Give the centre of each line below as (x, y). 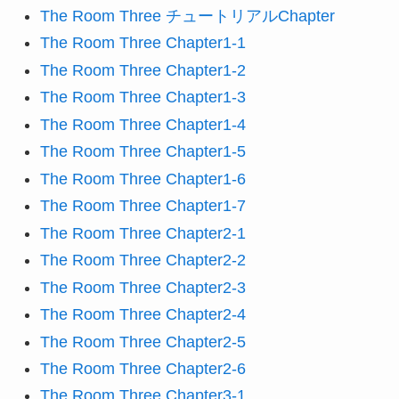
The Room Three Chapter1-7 (142, 206)
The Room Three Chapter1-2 (142, 70)
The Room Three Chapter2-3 (142, 287)
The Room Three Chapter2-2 (142, 261)
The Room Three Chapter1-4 (142, 124)
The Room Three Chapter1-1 (142, 43)
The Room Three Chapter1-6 (142, 179)
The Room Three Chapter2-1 (142, 233)
